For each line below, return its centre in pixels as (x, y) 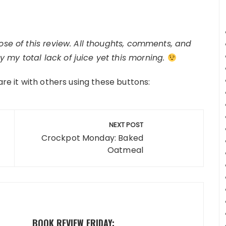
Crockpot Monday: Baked (92, 138)
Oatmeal (125, 150)
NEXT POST (126, 125)
